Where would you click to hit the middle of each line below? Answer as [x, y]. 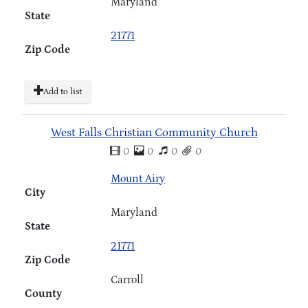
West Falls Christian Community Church [154, 133]
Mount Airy [138, 178]
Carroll [127, 279]
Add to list [63, 91]
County [43, 293]
